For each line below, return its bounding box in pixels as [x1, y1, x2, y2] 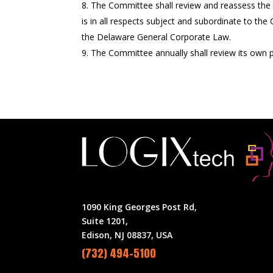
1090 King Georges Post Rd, [82, 201, 197, 213]
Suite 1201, [82, 215, 129, 227]
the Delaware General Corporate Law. [82, 31, 232, 43]
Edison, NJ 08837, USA [82, 229, 173, 241]
